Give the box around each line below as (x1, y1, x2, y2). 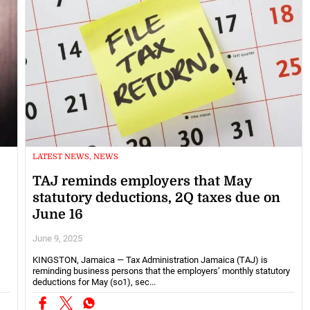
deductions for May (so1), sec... (32, 277, 156, 288)
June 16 (32, 207, 83, 223)
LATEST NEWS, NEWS (32, 152, 118, 161)
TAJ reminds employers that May (32, 174, 252, 190)
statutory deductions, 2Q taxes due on (32, 190, 280, 206)
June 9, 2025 (32, 233, 82, 244)
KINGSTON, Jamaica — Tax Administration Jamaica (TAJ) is (32, 255, 268, 266)
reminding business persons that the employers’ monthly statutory (32, 266, 290, 277)
